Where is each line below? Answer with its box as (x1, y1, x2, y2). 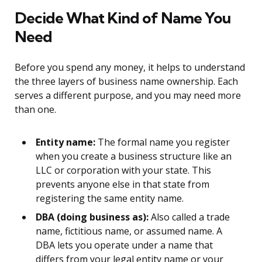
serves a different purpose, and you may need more (15, 89, 241, 102)
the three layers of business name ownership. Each (15, 75, 238, 88)
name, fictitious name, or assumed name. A (36, 225, 222, 238)
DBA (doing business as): (36, 211, 149, 224)
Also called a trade (149, 211, 230, 224)
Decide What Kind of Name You (15, 8, 230, 28)
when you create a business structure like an (36, 150, 232, 163)
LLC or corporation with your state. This (36, 164, 211, 177)
